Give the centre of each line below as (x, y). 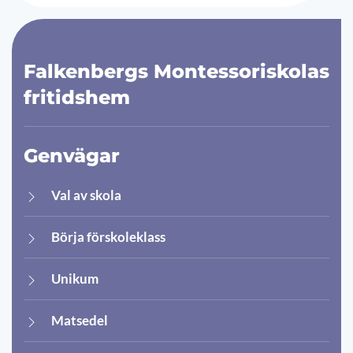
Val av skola (86, 195)
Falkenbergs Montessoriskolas (176, 71)
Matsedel (80, 321)
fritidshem (77, 97)
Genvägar (72, 156)
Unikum (75, 279)
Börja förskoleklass (108, 237)
